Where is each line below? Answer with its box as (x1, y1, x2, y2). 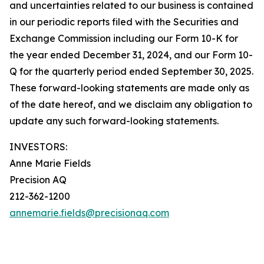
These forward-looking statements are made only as (9, 82, 249, 94)
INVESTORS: (9, 141, 67, 153)
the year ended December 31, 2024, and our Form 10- (9, 49, 253, 61)
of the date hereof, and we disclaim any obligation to (9, 98, 252, 110)
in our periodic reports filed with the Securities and (9, 16, 239, 28)
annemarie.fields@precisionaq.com (9, 207, 169, 219)
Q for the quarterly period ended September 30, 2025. (9, 65, 253, 77)
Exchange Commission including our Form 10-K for (9, 32, 238, 44)
